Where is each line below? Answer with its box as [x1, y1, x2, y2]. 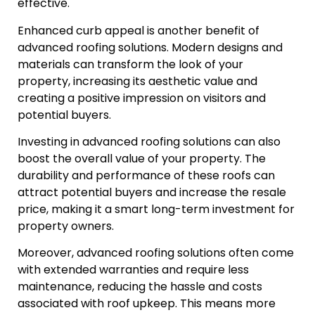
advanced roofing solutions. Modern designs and [18, 39, 283, 56]
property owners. [18, 218, 114, 235]
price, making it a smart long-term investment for [18, 201, 295, 218]
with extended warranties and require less [18, 262, 249, 278]
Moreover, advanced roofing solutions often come [18, 245, 294, 262]
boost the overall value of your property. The [18, 150, 266, 167]
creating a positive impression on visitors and [18, 89, 266, 106]
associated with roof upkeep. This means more [18, 295, 276, 312]
